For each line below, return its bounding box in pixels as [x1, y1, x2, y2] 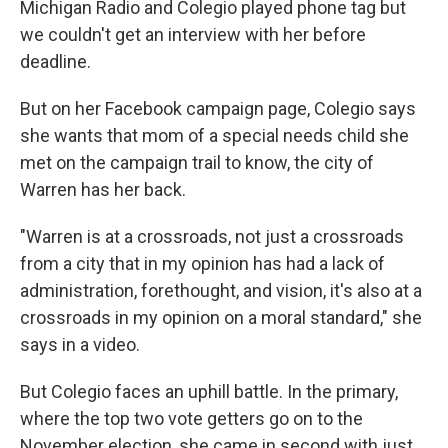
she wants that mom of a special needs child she [20, 125, 409, 146]
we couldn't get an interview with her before [20, 24, 366, 45]
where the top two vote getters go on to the [20, 408, 363, 429]
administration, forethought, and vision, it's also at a [20, 280, 422, 301]
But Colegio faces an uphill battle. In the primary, [20, 381, 398, 402]
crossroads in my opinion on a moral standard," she [20, 307, 422, 328]
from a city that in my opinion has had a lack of [20, 253, 385, 274]
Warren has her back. [20, 179, 186, 200]
